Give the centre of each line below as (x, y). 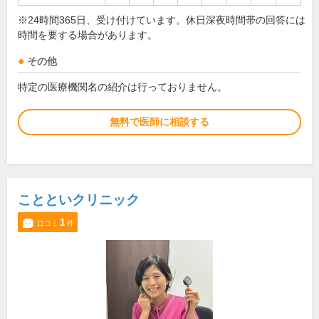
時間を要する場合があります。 (88, 35)
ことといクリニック (79, 200)
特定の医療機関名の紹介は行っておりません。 (122, 87)
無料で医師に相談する (159, 122)
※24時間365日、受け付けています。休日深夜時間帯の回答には (162, 20)
